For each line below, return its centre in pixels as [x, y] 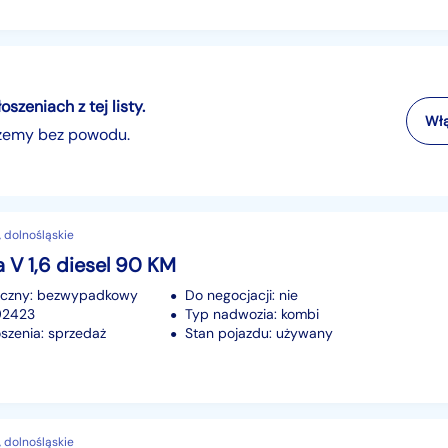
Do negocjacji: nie [241, 294]
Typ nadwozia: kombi [252, 313]
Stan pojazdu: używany [259, 332]
